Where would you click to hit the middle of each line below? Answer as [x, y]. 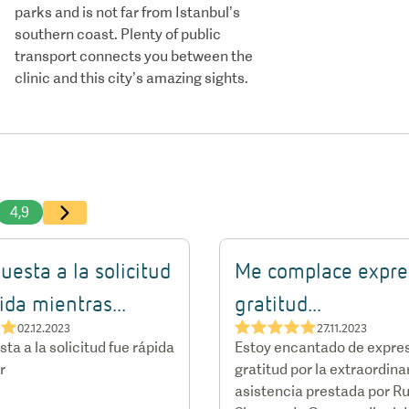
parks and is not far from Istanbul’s [127, 12]
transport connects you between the [134, 56]
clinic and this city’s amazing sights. [131, 78]
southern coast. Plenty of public [118, 34]
